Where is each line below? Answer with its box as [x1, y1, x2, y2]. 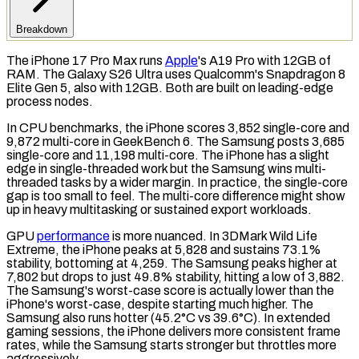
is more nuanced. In [110, 228, 222, 243]
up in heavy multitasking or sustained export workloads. [6, 202, 312, 216]
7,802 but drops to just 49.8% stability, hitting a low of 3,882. [6, 269, 345, 284]
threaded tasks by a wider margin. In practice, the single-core [6, 175, 348, 189]
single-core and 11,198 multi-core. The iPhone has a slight [6, 147, 329, 162]
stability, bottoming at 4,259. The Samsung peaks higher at [6, 256, 337, 270]
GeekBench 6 [113, 134, 190, 148]
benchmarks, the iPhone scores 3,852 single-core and [47, 120, 349, 135]
